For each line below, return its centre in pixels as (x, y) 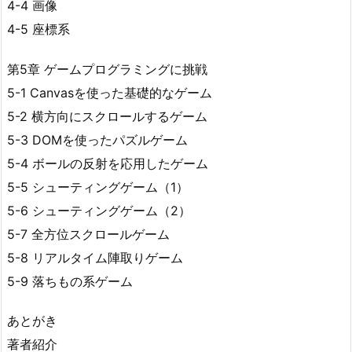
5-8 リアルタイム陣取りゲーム (95, 257)
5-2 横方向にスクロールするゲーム (107, 116)
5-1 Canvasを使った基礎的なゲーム (110, 92)
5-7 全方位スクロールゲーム (88, 234)
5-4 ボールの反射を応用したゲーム (108, 163)
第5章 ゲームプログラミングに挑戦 (107, 69)
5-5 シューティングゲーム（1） (98, 187)
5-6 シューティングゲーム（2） (99, 210)
